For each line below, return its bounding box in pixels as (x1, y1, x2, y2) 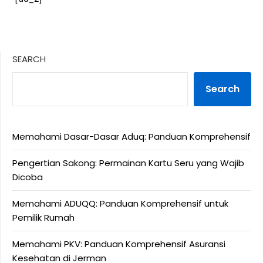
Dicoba (12, 171, 43, 184)
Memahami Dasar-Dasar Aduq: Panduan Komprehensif (12, 130, 251, 143)
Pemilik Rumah (12, 211, 75, 224)
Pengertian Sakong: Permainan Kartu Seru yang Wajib (12, 157, 244, 170)
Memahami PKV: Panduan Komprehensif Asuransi (12, 238, 225, 251)
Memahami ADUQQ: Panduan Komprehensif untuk (12, 197, 228, 210)
